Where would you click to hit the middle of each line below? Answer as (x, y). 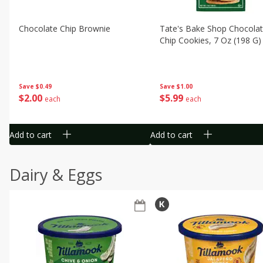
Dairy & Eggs (56, 175)
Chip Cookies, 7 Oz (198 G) (210, 40)
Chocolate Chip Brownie (65, 28)
